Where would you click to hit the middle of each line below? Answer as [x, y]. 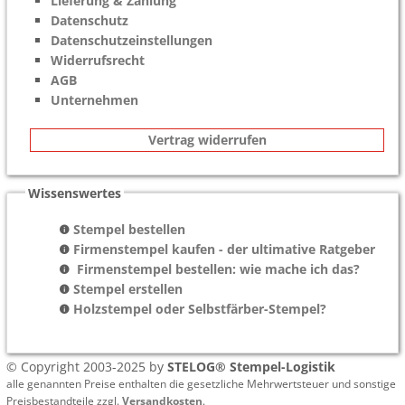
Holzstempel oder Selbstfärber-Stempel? [199, 308]
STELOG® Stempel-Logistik [252, 366]
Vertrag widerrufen [207, 140]
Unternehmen [95, 99]
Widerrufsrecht [98, 60]
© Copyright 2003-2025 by [87, 366]
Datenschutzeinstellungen [132, 40]
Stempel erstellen [127, 288]
